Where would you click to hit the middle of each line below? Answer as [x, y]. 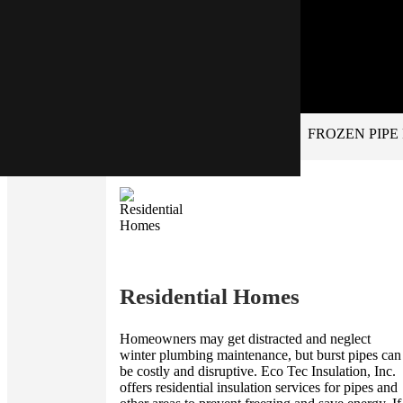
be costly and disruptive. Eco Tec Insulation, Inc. [258, 372]
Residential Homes [210, 297]
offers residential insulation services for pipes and [259, 388]
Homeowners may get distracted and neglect [245, 339]
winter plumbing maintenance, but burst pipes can [260, 355]
